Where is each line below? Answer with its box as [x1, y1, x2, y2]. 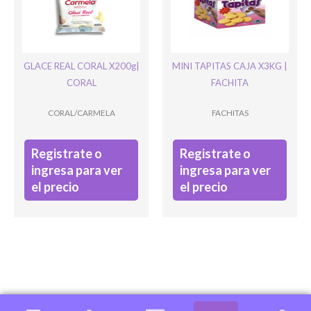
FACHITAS [211, 108, 249, 117]
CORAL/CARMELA [47, 108, 115, 117]
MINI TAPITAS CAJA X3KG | [172, 60, 287, 72]
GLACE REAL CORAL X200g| [23, 60, 140, 72]
